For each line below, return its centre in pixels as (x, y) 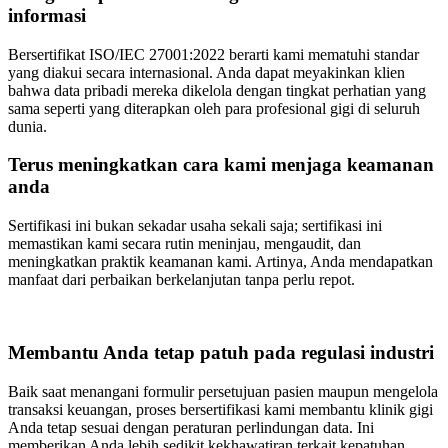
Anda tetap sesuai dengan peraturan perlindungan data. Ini (191, 427)
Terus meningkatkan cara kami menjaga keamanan (221, 165)
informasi (47, 16)
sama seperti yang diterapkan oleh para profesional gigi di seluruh (214, 108)
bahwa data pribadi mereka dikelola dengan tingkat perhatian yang (217, 90)
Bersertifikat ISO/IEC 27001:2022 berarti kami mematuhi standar (213, 54)
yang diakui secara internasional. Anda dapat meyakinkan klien (206, 72)
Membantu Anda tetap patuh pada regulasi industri (221, 352)
